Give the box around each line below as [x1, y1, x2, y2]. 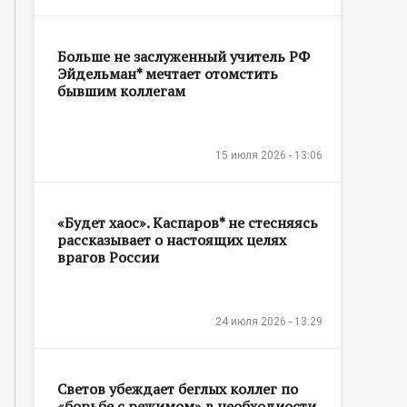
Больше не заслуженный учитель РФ [57, 45, 310, 66]
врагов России [57, 246, 159, 267]
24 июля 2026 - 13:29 [215, 314, 323, 328]
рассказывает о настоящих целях [57, 229, 286, 250]
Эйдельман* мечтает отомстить [57, 63, 278, 84]
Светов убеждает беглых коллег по [57, 378, 298, 399]
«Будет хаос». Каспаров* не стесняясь [57, 212, 318, 233]
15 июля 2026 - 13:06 [215, 148, 323, 162]
